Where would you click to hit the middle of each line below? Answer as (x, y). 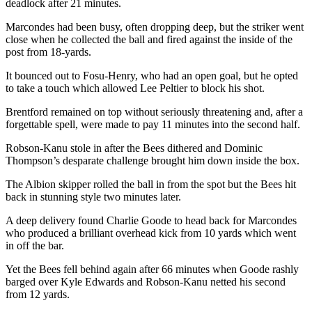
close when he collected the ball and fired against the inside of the (149, 40)
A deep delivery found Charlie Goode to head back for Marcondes (151, 221)
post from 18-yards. (48, 52)
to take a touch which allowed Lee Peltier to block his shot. (135, 88)
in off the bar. (35, 246)
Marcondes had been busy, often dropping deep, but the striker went (155, 27)
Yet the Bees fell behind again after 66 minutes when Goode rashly (152, 270)
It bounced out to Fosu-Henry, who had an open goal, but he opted (152, 76)
